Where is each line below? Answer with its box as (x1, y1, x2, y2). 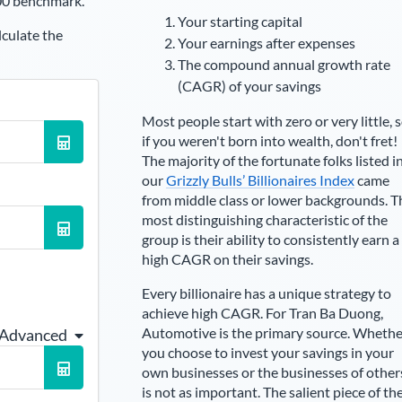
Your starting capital (177, 13, 302, 30)
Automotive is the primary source (141, 324, 347, 341)
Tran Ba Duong (288, 304, 380, 321)
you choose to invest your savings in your (141, 344, 394, 361)
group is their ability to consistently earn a (141, 231, 399, 248)
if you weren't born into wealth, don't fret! (141, 132, 398, 149)
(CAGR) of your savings (177, 77, 321, 94)
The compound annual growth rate (177, 56, 390, 73)
